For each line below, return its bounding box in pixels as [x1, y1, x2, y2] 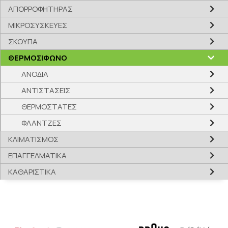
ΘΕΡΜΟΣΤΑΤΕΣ [21, 101, 77, 112]
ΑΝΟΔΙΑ [21, 69, 48, 79]
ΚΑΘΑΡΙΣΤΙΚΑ [8, 166, 56, 177]
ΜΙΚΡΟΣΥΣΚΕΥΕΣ [8, 20, 67, 31]
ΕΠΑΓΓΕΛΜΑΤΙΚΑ [8, 150, 67, 161]
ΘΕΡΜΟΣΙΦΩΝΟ [8, 52, 67, 63]
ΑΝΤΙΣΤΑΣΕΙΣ [21, 85, 70, 96]
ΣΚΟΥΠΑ [8, 36, 38, 47]
